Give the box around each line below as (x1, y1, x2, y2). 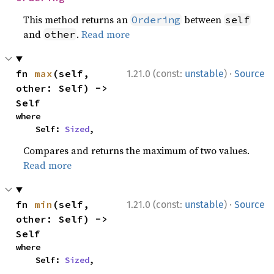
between (182, 13, 224, 26)
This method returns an (23, 13, 131, 26)
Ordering (131, 13, 181, 26)
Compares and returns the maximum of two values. (23, 144, 250, 157)
